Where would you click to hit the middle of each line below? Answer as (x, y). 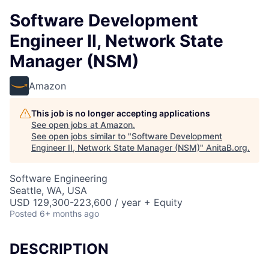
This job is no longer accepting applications (121, 113)
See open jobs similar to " (81, 136)
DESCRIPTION (59, 249)
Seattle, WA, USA (48, 190)
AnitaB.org (227, 147)
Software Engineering (59, 178)
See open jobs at (66, 125)
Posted (23, 213)
